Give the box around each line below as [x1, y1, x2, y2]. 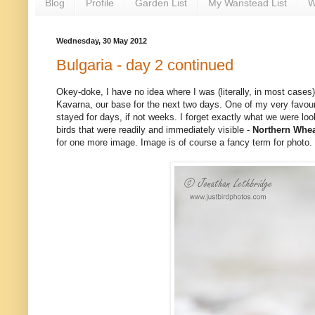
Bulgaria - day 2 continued [56, 56, 233, 75]
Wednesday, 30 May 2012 [56, 36, 147, 45]
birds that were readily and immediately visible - [56, 124, 252, 136]
